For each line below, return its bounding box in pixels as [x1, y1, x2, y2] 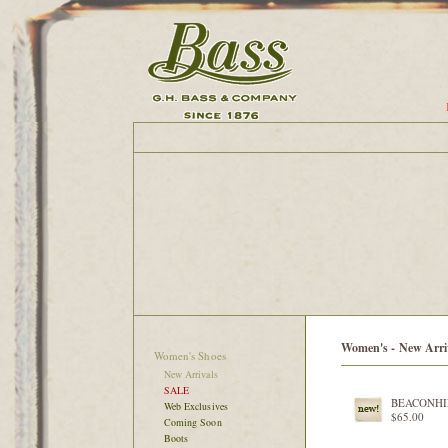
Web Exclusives [163, 399, 229, 413]
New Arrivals [163, 367, 218, 381]
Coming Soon [163, 415, 222, 429]
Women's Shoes [153, 348, 226, 363]
